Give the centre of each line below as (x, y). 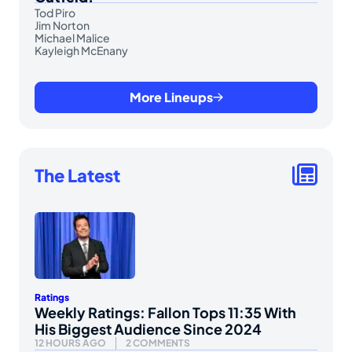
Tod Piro (55, 12)
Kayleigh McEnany (81, 50)
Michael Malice (72, 37)
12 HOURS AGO (70, 343)
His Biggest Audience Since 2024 (148, 329)
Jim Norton (62, 25)
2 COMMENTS (158, 343)
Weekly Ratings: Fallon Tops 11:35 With (165, 313)
